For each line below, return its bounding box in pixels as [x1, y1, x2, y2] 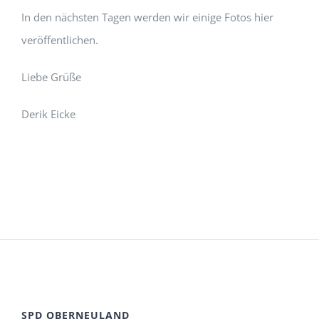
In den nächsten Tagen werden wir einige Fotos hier [21, 10, 273, 25]
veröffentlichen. [21, 33, 98, 48]
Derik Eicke [21, 107, 75, 122]
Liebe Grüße [21, 70, 81, 85]
